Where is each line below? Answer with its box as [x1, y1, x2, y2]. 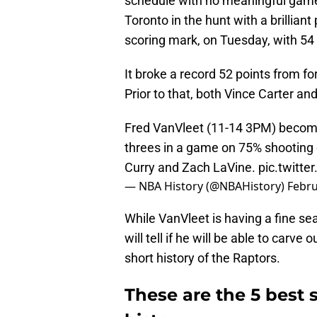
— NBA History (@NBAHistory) [125, 178, 287, 195]
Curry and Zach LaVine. [125, 160, 258, 175]
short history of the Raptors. [125, 250, 280, 266]
